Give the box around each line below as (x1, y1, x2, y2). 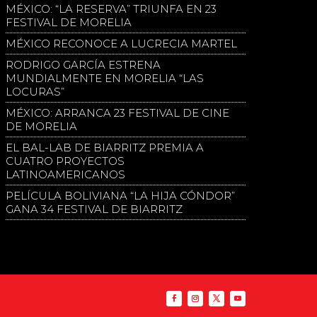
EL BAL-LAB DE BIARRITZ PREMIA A (6, 141, 204, 155)
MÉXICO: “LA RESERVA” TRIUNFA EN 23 (6, 2, 217, 16)
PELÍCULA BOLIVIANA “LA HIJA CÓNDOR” (6, 189, 236, 203)
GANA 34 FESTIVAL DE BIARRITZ (6, 202, 183, 217)
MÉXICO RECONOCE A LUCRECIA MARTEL (6, 37, 238, 51)
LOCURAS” (6, 85, 65, 99)
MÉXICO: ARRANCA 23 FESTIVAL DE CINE (6, 106, 230, 120)
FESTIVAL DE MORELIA (6, 16, 132, 30)
